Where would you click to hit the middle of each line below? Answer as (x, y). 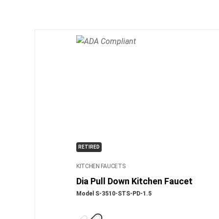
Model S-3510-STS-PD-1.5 (114, 193)
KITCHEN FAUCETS (101, 166)
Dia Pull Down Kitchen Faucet (134, 181)
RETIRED (89, 147)
